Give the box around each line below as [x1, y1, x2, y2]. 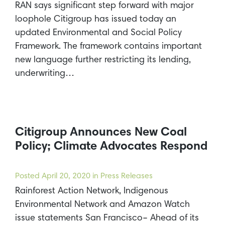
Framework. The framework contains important [15, 42, 202, 51]
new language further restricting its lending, [15, 55, 191, 65]
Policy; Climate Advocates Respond [15, 141, 207, 153]
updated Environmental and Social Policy [15, 28, 182, 38]
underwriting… [15, 69, 74, 78]
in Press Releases [90, 172, 153, 181]
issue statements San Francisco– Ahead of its [15, 214, 199, 223]
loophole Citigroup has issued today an [15, 15, 176, 24]
